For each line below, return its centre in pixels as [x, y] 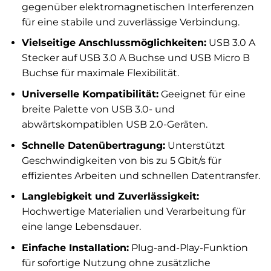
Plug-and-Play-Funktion [188, 247]
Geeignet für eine [202, 94]
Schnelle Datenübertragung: [93, 145]
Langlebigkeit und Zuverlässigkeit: [110, 197]
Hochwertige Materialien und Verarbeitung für [133, 212]
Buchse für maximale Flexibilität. [100, 73]
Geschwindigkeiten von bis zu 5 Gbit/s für [121, 160]
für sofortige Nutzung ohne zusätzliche [116, 263]
